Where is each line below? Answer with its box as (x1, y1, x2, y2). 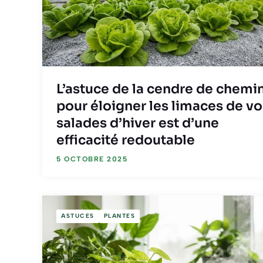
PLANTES (103, 212, 135, 220)
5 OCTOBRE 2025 (56, 154, 127, 163)
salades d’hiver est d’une (56, 114, 219, 131)
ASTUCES (61, 212, 95, 220)
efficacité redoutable (56, 131, 195, 148)
